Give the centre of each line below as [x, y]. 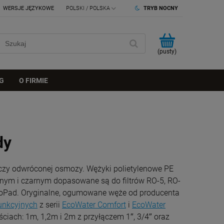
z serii [50, 204]
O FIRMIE [34, 80]
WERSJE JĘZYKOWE [28, 8]
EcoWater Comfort [94, 204]
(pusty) [167, 51]
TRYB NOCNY [161, 8]
